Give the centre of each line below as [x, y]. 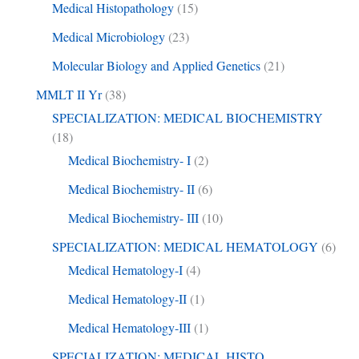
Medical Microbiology [108, 37]
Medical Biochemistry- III [133, 218]
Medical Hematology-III [129, 328]
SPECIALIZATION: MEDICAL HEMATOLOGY [185, 247]
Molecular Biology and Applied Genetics [156, 66]
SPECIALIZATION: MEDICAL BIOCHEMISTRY [187, 118]
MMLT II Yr [69, 95]
